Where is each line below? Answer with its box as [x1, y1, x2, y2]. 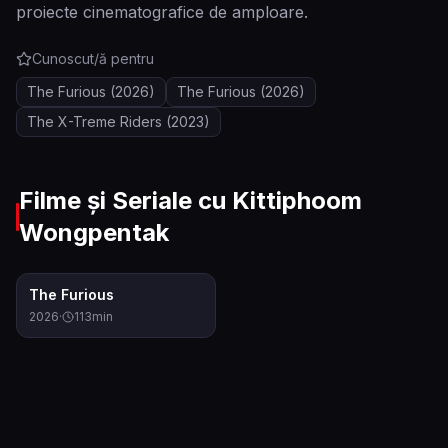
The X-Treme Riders [27, 113, 162, 130]
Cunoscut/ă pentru [32, 50, 154, 67]
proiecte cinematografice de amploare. [16, 2, 308, 22]
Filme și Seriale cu [19, 186, 233, 215]
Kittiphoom [232, 186, 363, 215]
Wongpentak [19, 218, 170, 247]
